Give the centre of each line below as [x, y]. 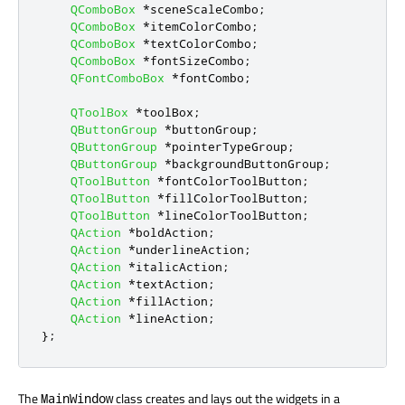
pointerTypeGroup [230, 147]
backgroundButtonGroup [248, 164]
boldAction [172, 233]
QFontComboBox [118, 78]
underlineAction [190, 250]
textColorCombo [201, 44]
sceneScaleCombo [204, 9]
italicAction [179, 267]
